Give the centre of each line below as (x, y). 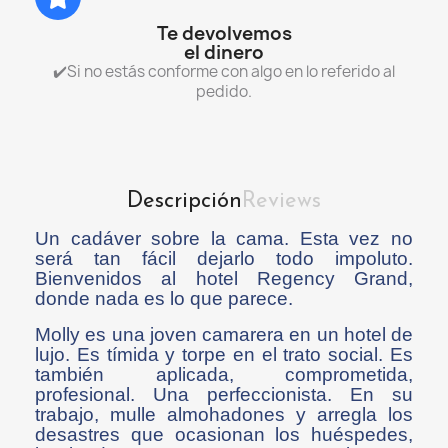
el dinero (224, 53)
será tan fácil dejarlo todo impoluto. (224, 259)
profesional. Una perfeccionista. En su (224, 395)
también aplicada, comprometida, (224, 375)
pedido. (224, 92)
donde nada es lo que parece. (164, 299)
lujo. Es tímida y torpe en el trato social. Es (224, 355)
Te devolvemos (224, 34)
